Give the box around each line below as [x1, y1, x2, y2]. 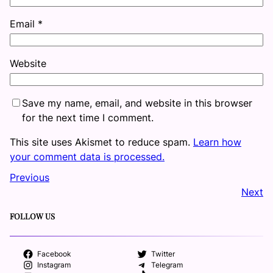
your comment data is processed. [10, 150, 165, 163]
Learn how [193, 135, 241, 148]
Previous [10, 171, 49, 183]
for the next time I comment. [22, 111, 154, 124]
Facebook [37, 249, 71, 258]
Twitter [151, 249, 175, 258]
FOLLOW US [10, 210, 55, 221]
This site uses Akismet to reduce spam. [10, 135, 193, 148]
